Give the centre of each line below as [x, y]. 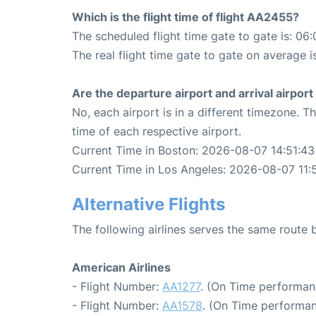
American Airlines [121, 267]
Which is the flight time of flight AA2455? [186, 17]
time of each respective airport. [157, 131]
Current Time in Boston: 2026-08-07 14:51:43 [193, 150]
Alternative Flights [148, 204]
